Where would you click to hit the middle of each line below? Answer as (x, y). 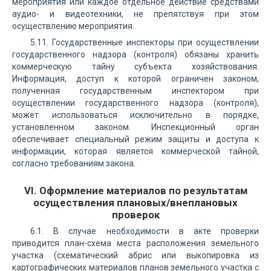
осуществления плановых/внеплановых (135, 203)
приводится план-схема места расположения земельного (135, 243)
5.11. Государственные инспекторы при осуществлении (145, 42)
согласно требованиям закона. (74, 163)
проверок (135, 215)
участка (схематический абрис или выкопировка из (135, 255)
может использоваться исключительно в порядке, (135, 115)
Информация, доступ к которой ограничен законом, (135, 79)
